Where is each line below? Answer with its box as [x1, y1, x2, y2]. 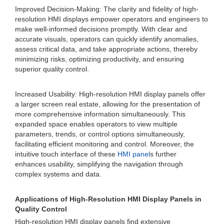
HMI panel [117, 150, 150, 158]
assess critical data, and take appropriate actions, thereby [15, 45, 197, 53]
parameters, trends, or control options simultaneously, [15, 130, 185, 138]
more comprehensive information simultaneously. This [15, 110, 185, 118]
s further [150, 150, 176, 158]
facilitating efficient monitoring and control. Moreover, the [15, 140, 194, 148]
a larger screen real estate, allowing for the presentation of [15, 100, 200, 108]
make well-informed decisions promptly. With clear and [15, 25, 187, 33]
